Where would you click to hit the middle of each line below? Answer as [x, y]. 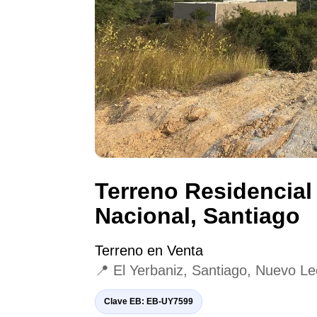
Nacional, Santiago [198, 216]
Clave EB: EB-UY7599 [149, 302]
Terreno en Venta [149, 251]
